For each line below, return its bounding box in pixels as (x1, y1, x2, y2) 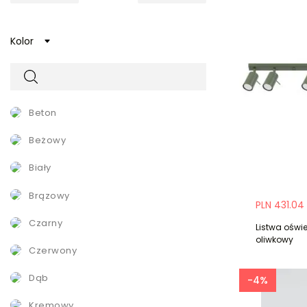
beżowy (34, 134, 66, 147)
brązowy (34, 188, 70, 202)
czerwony (36, 243, 77, 257)
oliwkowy (256, 233, 293, 245)
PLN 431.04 (256, 197, 304, 212)
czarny (36, 216, 62, 230)
